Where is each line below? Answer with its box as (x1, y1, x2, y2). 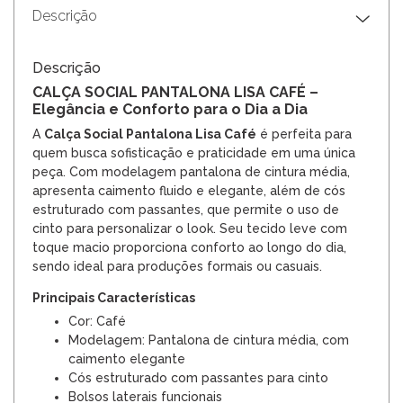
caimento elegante (68, 351, 185, 366)
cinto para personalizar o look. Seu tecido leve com (32, 220, 347, 236)
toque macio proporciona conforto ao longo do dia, (32, 239, 346, 255)
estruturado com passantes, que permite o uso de (32, 201, 339, 217)
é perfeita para (256, 126, 352, 141)
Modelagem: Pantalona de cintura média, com (68, 332, 349, 347)
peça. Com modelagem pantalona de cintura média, (32, 164, 350, 179)
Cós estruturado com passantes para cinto (68, 370, 328, 385)
